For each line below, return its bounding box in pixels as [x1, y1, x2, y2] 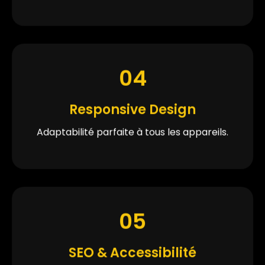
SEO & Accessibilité [69, 242, 196, 261]
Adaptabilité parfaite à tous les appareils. [37, 124, 228, 138]
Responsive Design [69, 99, 196, 118]
